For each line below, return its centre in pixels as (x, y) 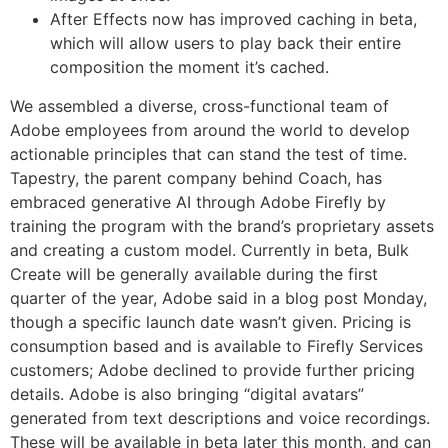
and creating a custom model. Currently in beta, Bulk (209, 249)
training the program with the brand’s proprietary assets (222, 225)
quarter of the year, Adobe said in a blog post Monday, (218, 297)
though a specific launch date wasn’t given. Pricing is (210, 321)
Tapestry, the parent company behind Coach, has (196, 177)
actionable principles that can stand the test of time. (208, 153)
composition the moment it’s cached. (189, 67)
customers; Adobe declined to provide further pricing (212, 369)
